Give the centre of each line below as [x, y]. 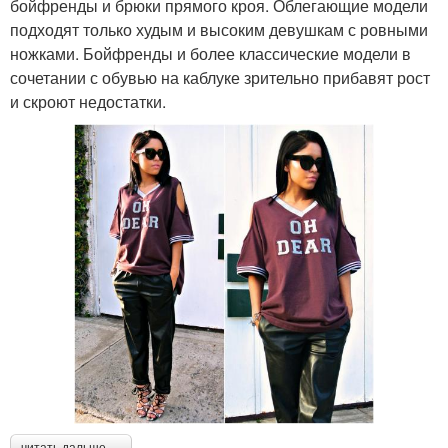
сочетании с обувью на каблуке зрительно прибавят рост [220, 77]
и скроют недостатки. [88, 101]
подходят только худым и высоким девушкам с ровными [219, 29]
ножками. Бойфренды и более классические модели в [210, 53]
